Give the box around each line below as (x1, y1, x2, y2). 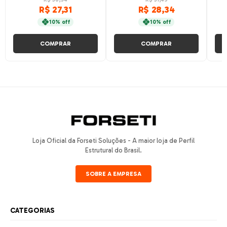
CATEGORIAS (10, 206, 55, 215)
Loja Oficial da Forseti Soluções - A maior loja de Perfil (32, 137, 195, 145)
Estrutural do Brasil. (85, 146, 142, 155)
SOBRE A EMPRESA (86, 170, 141, 178)
